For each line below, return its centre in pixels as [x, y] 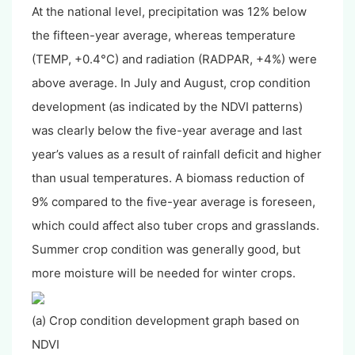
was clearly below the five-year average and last [167, 131]
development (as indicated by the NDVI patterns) [167, 107]
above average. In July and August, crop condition [171, 83]
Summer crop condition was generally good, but [166, 250]
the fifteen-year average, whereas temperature [164, 36]
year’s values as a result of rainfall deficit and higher [177, 155]
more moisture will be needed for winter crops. [164, 273]
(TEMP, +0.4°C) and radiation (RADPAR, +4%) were [174, 59]
